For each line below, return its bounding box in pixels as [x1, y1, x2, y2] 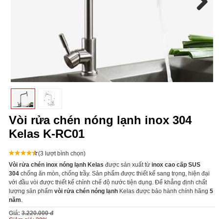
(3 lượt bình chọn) [38, 150, 86, 157]
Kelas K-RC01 [9, 127, 85, 140]
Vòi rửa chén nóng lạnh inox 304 [9, 113, 192, 127]
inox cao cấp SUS [152, 161, 200, 168]
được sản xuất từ [104, 161, 152, 168]
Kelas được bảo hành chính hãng [118, 187, 210, 195]
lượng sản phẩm [9, 187, 54, 195]
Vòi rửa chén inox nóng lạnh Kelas [9, 161, 104, 168]
